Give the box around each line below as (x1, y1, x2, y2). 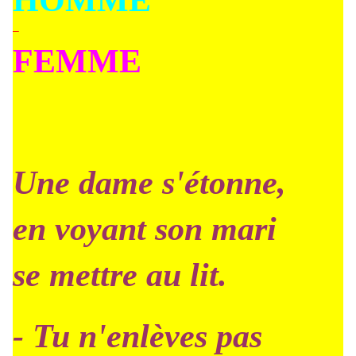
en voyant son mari (13, 211, 277, 247)
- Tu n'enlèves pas (13, 318, 262, 354)
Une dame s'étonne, (13, 164, 286, 201)
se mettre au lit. (13, 257, 227, 293)
